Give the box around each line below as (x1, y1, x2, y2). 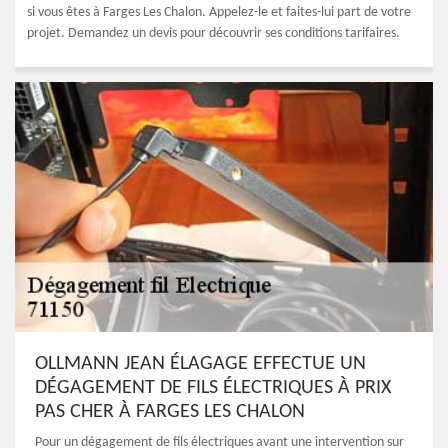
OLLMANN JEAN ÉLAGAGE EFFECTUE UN (35, 354, 366, 374)
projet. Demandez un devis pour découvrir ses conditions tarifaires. (27, 26, 400, 41)
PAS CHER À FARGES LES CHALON (35, 402, 305, 422)
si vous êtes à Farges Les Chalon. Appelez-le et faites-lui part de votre (27, 5, 411, 20)
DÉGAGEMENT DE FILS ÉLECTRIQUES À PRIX (35, 378, 391, 398)
